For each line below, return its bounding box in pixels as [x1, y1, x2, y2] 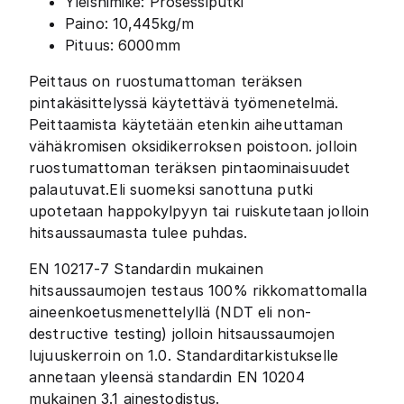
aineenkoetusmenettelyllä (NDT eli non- [29, 303, 311, 321]
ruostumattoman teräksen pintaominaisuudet [29, 159, 351, 177]
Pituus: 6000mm [65, 36, 180, 54]
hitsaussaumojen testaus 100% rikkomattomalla [29, 281, 367, 299]
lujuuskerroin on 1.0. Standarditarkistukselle [29, 346, 338, 364]
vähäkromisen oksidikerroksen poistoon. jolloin [29, 137, 358, 155]
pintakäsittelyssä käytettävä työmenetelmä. [29, 94, 339, 112]
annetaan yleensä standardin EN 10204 [29, 368, 305, 386]
